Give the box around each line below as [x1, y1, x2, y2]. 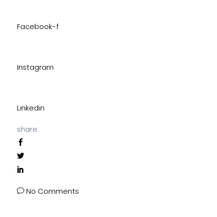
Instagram [17, 62, 54, 72]
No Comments [26, 186, 79, 196]
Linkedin [17, 103, 45, 113]
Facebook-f [17, 21, 59, 31]
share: [17, 124, 39, 134]
